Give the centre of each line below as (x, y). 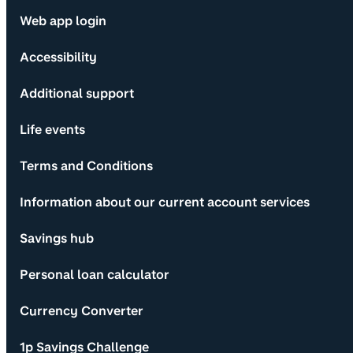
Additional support (77, 93)
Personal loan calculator (95, 274)
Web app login (63, 20)
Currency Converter (82, 310)
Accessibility (58, 57)
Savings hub (57, 238)
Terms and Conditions (86, 165)
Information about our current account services (165, 202)
